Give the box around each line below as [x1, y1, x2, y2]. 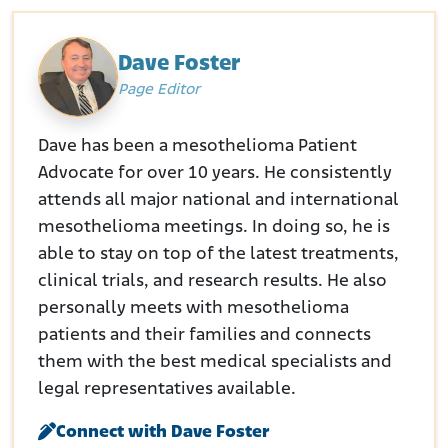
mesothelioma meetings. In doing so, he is [38, 217, 390, 237]
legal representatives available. [38, 379, 296, 399]
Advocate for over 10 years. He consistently [38, 163, 392, 183]
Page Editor [118, 82, 200, 99]
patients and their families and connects [38, 325, 371, 345]
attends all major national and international [38, 190, 399, 210]
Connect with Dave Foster [56, 422, 270, 442]
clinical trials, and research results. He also [38, 271, 387, 291]
